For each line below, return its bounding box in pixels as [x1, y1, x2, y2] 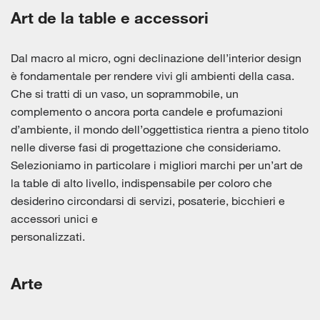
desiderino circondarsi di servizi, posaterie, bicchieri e [11, 194, 285, 208]
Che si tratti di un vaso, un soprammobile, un [11, 86, 239, 101]
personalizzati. [11, 229, 85, 244]
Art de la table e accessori [11, 8, 209, 28]
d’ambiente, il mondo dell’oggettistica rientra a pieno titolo [11, 122, 309, 136]
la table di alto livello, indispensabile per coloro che [11, 176, 272, 190]
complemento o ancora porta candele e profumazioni [11, 104, 283, 119]
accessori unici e [11, 211, 98, 226]
